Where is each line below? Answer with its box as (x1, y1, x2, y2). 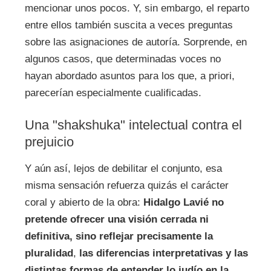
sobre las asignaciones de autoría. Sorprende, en (24, 36, 247, 48)
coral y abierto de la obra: (24, 197, 143, 209)
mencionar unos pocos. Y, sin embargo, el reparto (24, 2, 249, 14)
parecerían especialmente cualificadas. (24, 87, 201, 99)
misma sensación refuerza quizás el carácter (24, 180, 229, 192)
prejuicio (24, 134, 74, 150)
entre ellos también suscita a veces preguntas (24, 19, 233, 31)
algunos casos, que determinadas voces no (24, 53, 221, 65)
